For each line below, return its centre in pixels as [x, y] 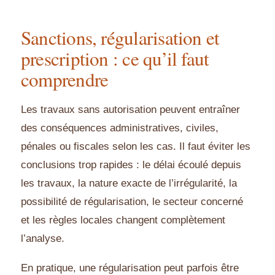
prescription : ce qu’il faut [115, 59]
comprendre [65, 79]
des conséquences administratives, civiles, [120, 128]
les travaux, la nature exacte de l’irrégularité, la [129, 184]
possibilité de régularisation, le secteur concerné [132, 202]
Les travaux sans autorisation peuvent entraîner [130, 110]
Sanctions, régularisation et [120, 38]
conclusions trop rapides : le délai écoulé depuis [131, 165]
